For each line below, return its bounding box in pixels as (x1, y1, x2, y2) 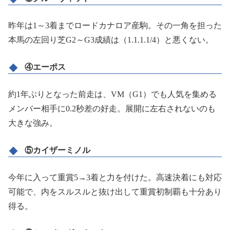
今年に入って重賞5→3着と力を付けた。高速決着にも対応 (8, 172, 222, 182)
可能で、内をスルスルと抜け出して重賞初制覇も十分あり (8, 187, 222, 196)
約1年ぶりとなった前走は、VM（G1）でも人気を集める (8, 89, 217, 99)
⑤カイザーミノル (25, 145, 90, 155)
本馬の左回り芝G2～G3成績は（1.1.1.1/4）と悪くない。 (8, 35, 214, 45)
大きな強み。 (8, 118, 57, 127)
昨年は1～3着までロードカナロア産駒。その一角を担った (8, 21, 222, 30)
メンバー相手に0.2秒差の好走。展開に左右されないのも (8, 104, 216, 113)
